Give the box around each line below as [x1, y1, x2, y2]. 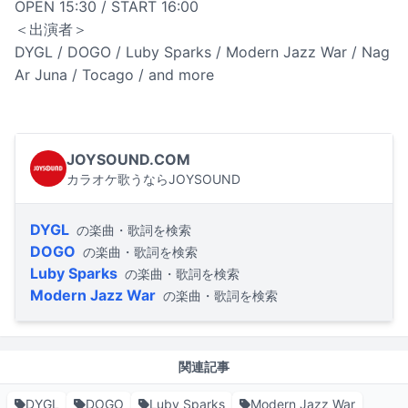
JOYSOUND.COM [66, 150, 190, 169]
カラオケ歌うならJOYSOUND [66, 171, 240, 188]
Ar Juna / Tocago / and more [15, 66, 214, 85]
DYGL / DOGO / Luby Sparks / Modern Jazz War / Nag [15, 43, 390, 62]
